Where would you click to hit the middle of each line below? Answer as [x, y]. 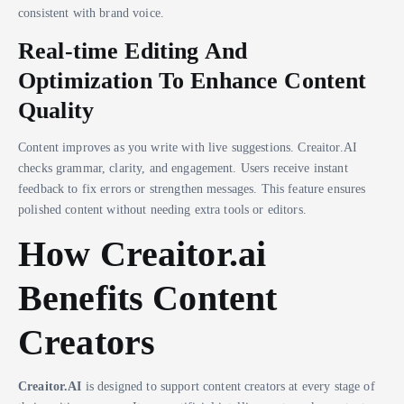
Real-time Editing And [133, 51]
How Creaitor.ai [142, 254]
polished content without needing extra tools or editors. [162, 209]
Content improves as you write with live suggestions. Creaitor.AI [188, 147]
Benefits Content [148, 298]
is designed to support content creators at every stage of [228, 386]
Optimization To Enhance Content [193, 81]
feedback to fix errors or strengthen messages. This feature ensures [192, 188]
